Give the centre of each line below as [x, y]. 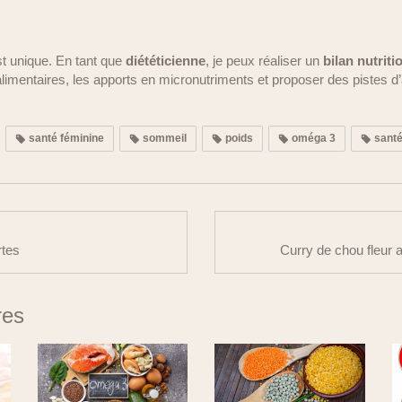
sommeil [163, 138]
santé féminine [65, 138]
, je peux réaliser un [264, 61]
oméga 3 [312, 138]
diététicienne [166, 61]
